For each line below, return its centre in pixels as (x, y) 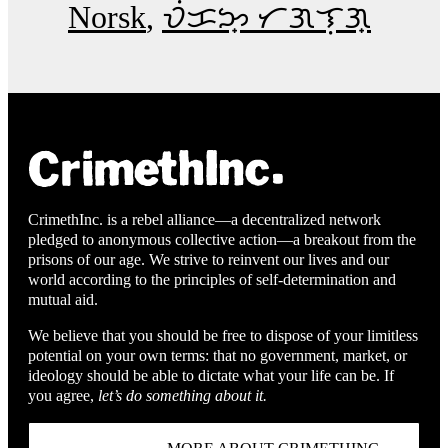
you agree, (63, 395)
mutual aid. (63, 299)
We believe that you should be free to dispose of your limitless (223, 335)
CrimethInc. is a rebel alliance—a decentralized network (204, 219)
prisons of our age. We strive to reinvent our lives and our (208, 259)
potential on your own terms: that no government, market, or (217, 355)
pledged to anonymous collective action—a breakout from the (222, 239)
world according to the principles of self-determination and (212, 279)
